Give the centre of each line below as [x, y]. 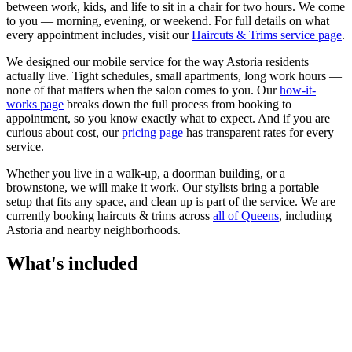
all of [227, 215]
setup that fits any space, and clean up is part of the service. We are [171, 201]
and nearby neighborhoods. [112, 229]
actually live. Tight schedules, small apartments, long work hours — [174, 75]
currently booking [52, 215]
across [193, 215]
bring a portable [279, 187]
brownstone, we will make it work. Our [106, 187]
